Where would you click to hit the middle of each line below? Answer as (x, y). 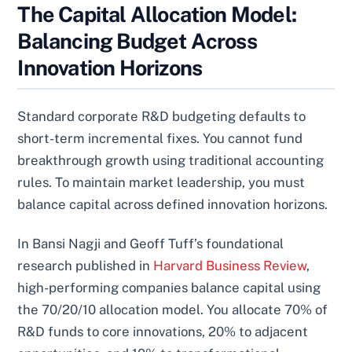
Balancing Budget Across (137, 41)
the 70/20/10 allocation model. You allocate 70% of (173, 309)
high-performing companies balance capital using (169, 287)
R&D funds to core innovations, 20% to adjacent (163, 331)
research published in (86, 265)
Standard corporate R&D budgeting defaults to (162, 116)
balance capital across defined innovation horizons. (173, 204)
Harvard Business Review (230, 265)
